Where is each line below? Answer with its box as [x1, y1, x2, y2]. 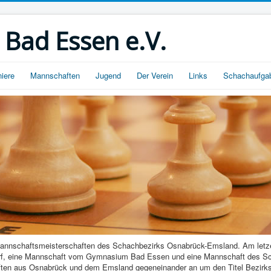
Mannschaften [30, 70, 80, 81]
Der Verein [137, 70, 173, 81]
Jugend [96, 70, 121, 81]
